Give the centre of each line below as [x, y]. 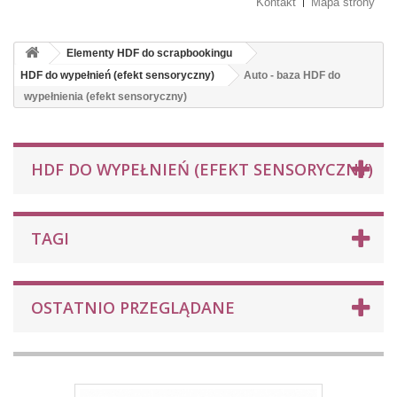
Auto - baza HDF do [292, 75]
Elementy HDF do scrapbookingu [149, 53]
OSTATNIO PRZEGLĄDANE [133, 307]
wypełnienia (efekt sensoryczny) [105, 97]
